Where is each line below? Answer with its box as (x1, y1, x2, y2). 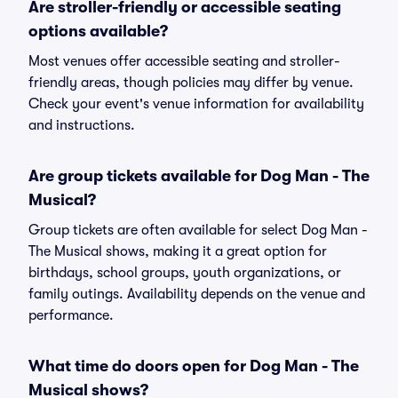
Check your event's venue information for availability (28, 96, 364, 112)
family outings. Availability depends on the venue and (28, 286, 365, 302)
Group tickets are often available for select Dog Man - (28, 222, 368, 238)
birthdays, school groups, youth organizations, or (28, 265, 341, 281)
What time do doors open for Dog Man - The (28, 357, 359, 375)
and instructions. (28, 117, 135, 133)
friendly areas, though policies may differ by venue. (28, 75, 354, 91)
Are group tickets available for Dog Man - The (28, 167, 370, 185)
